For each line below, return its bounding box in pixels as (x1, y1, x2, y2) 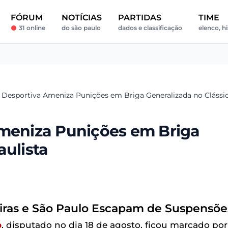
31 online (18, 23, 45, 32)
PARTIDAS (118, 12, 161, 22)
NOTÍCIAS (61, 12, 102, 22)
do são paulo (61, 23, 101, 32)
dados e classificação (118, 23, 182, 32)
